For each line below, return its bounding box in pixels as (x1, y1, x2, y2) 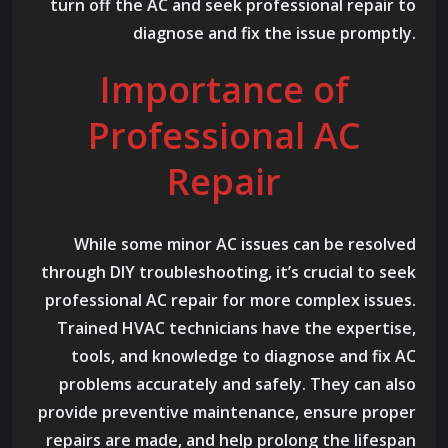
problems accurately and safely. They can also (59, 373, 416, 396)
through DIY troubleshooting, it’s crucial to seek (41, 261, 416, 284)
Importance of (99, 65, 349, 115)
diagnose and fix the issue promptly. (133, 22, 416, 45)
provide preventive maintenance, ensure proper (38, 401, 416, 424)
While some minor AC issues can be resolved (74, 233, 416, 256)
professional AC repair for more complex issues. (45, 289, 416, 312)
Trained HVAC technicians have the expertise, (57, 317, 416, 340)
